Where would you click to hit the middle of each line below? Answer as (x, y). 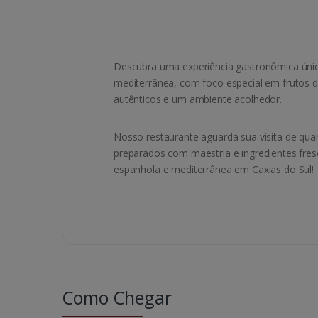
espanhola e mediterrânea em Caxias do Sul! (214, 170)
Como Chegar (117, 298)
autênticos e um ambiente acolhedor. (198, 99)
